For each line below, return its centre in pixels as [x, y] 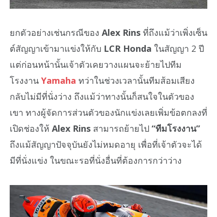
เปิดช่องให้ [31, 129]
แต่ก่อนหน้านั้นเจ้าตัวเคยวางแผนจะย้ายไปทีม [96, 65]
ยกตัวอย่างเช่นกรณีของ [56, 33]
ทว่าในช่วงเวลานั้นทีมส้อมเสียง [135, 81]
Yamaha [59, 81]
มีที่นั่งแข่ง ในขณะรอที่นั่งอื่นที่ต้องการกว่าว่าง [96, 161]
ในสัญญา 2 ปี [178, 49]
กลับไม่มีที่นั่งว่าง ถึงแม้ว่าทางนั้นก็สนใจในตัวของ [102, 97]
